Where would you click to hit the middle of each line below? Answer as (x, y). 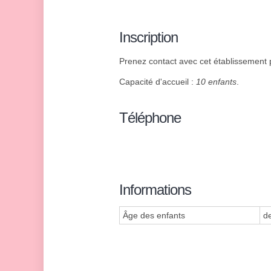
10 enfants (216, 82)
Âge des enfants (154, 216)
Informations (155, 190)
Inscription (149, 38)
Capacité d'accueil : (158, 82)
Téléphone (150, 118)
